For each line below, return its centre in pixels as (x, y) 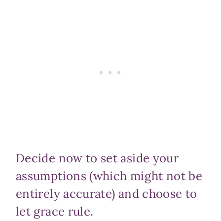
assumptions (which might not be (109, 176)
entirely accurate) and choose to (107, 194)
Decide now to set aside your (97, 158)
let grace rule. (55, 212)
